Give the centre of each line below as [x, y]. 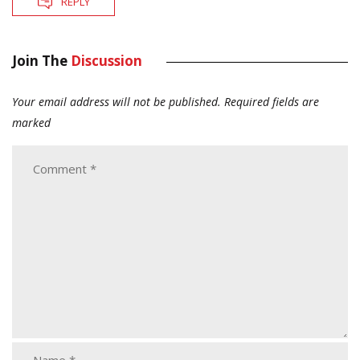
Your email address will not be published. [117, 102]
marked [31, 123]
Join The [41, 61]
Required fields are [272, 102]
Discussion [106, 61]
